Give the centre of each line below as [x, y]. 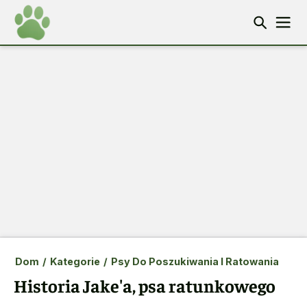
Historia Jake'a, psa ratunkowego [145, 285]
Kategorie [75, 261]
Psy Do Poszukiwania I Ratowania [195, 261]
